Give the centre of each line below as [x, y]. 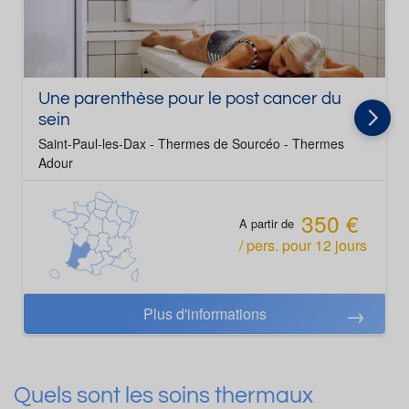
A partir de [266, 223]
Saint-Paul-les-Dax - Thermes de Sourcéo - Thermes [191, 144]
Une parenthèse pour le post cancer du [190, 99]
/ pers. [260, 245]
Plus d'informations [204, 314]
